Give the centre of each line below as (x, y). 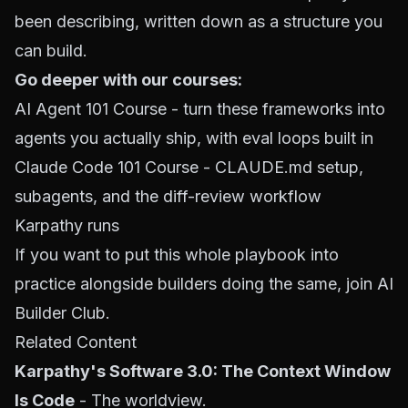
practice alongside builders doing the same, (180, 284)
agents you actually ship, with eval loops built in (194, 138)
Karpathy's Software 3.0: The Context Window (203, 371)
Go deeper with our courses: (128, 80)
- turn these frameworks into (276, 109)
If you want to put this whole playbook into (177, 255)
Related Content (76, 342)
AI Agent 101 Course (91, 109)
